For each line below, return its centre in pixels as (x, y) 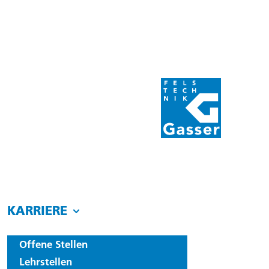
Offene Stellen (54, 244)
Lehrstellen (46, 261)
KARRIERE (38, 210)
